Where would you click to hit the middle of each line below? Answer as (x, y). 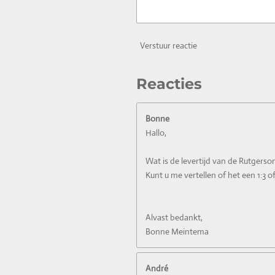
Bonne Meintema (177, 231)
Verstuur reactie (168, 46)
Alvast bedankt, (174, 217)
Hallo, (156, 132)
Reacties (169, 83)
